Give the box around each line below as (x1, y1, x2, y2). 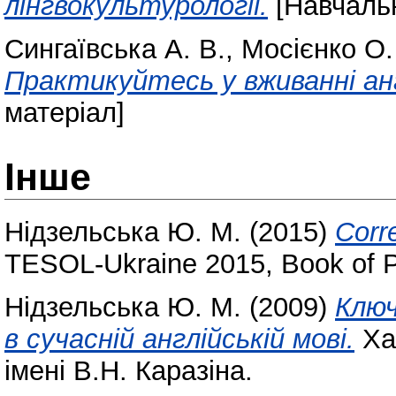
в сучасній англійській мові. (4, 323, 354, 354)
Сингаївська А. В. (4, 33, 225, 65)
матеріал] (4, 96, 125, 128)
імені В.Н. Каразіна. (4, 354, 253, 386)
